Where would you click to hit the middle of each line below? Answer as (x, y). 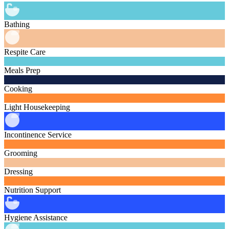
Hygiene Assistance (36, 218)
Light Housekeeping (37, 107)
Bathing (17, 25)
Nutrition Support (32, 190)
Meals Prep (22, 71)
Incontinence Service (38, 135)
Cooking (18, 89)
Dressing (18, 172)
